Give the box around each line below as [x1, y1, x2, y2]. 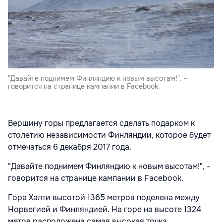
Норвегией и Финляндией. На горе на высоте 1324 [8, 204, 201, 215]
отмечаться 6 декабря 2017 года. [8, 141, 131, 152]
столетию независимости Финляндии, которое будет [8, 129, 211, 140]
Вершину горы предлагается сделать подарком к [8, 117, 195, 128]
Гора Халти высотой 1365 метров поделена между [8, 192, 200, 203]
